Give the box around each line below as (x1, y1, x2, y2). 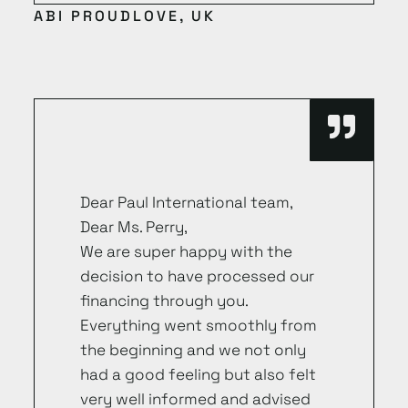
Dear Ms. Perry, (79, 216, 188, 237)
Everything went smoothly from (79, 314, 317, 335)
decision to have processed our (79, 265, 314, 286)
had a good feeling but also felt (79, 363, 316, 384)
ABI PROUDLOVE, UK (33, 5, 216, 25)
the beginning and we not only (79, 339, 306, 360)
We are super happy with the (79, 240, 292, 261)
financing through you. (79, 290, 248, 311)
